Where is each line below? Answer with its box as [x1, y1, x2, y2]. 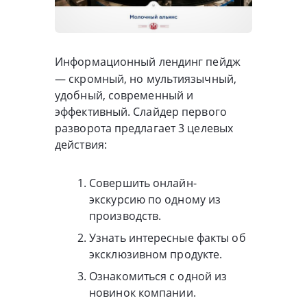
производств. [89, 208, 162, 223]
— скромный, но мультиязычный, [55, 71, 236, 86]
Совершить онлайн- [89, 175, 197, 191]
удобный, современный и [55, 87, 194, 103]
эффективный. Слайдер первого [55, 103, 227, 119]
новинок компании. [89, 284, 196, 300]
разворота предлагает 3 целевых [55, 120, 234, 136]
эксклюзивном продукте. [89, 246, 223, 262]
